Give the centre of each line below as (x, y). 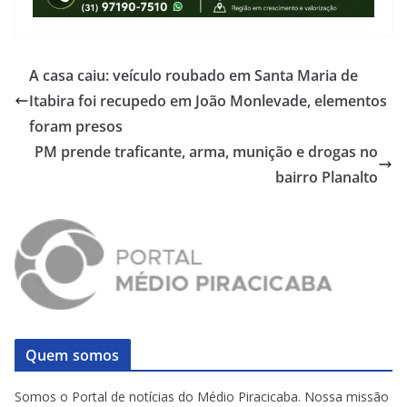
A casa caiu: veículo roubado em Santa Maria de (194, 76)
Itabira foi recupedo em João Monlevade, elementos (208, 101)
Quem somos (73, 356)
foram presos (76, 127)
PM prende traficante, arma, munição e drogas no (206, 152)
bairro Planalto (327, 178)
